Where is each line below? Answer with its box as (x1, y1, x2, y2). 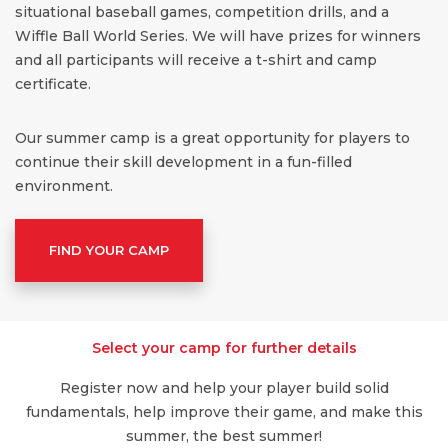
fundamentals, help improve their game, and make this (25, 402, 423, 421)
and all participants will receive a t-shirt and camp (15, 51, 377, 70)
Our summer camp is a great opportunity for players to (15, 129, 410, 148)
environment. (15, 177, 113, 196)
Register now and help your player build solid (59, 378, 389, 397)
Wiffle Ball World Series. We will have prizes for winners (15, 27, 421, 46)
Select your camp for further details (91, 338, 357, 357)
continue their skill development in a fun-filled (15, 153, 352, 172)
